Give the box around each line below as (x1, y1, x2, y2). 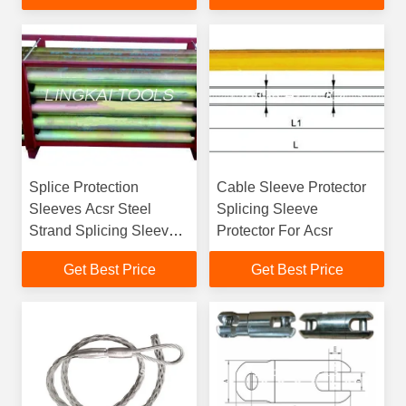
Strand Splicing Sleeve (29, 223, 177, 238)
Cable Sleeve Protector (217, 179, 366, 195)
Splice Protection (29, 179, 139, 195)
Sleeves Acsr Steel (29, 201, 151, 217)
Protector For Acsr (217, 223, 333, 238)
